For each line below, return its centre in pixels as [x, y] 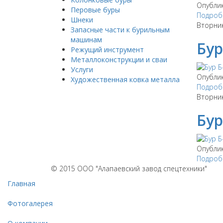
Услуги [82, 69]
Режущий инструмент [107, 50]
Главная [21, 183]
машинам [86, 40]
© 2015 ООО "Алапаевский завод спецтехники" [129, 168]
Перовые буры [95, 10]
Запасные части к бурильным [120, 30]
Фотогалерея [30, 203]
